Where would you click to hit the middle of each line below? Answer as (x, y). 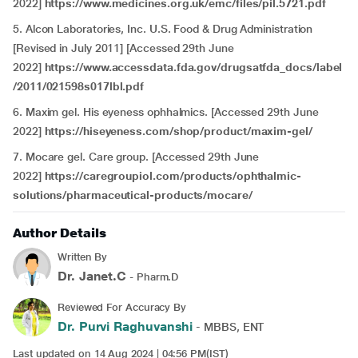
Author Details (60, 233)
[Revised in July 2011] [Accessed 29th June (123, 48)
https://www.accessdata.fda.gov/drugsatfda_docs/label (193, 67)
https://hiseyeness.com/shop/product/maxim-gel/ (178, 131)
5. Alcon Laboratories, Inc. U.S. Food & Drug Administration (163, 29)
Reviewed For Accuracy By (122, 307)
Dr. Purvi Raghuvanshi (125, 326)
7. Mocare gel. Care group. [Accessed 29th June (136, 157)
